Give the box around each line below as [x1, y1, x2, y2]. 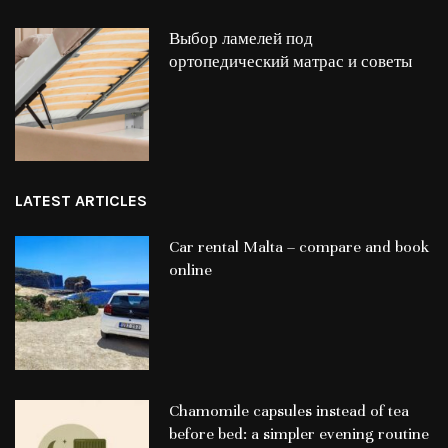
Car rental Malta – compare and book [168, 237, 429, 258]
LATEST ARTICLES [15, 191, 147, 211]
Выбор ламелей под [168, 28, 313, 49]
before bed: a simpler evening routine [168, 424, 429, 445]
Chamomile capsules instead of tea [168, 401, 409, 422]
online [168, 260, 212, 281]
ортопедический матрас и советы [168, 51, 412, 72]
